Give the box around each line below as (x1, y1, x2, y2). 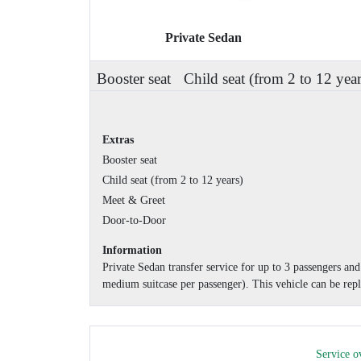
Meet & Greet (102, 193, 165, 206)
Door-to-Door (102, 214, 166, 226)
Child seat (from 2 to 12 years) (102, 173, 243, 186)
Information (102, 243, 162, 256)
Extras (102, 133, 134, 146)
